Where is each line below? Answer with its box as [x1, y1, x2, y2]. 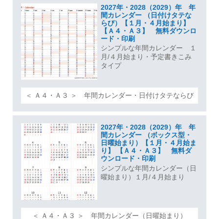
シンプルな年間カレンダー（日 [100, 164, 197, 173]
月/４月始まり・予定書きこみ [100, 53, 192, 61]
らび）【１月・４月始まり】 [100, 19, 190, 27]
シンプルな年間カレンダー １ [100, 44, 197, 52]
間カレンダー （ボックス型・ [100, 131, 192, 139]
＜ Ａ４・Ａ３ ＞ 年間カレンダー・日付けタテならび [25, 91, 194, 99]
